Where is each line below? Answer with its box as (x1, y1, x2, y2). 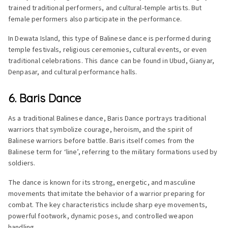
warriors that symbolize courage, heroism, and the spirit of (8, 124, 192, 135)
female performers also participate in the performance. (8, 14, 182, 24)
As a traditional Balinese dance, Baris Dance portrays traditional (8, 113, 206, 124)
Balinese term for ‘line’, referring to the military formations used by (8, 147, 218, 157)
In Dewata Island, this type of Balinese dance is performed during (8, 33, 211, 44)
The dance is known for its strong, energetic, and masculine (8, 177, 195, 188)
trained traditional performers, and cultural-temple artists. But (8, 3, 202, 13)
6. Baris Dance (8, 91, 84, 105)
